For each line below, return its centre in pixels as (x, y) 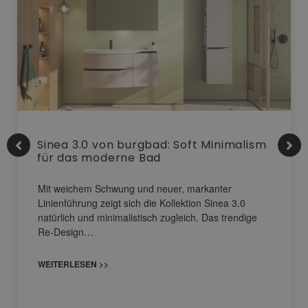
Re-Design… (66, 232)
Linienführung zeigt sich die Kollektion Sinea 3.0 (142, 203)
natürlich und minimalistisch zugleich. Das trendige (147, 218)
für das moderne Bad (99, 158)
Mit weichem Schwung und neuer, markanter (135, 189)
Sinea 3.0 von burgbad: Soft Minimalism (152, 145)
